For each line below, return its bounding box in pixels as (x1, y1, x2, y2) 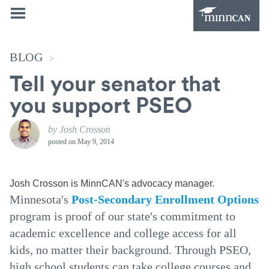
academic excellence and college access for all (10, 226, 237, 240)
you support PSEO (10, 90, 192, 118)
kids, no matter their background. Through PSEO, (10, 243, 251, 256)
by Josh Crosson (48, 124, 110, 134)
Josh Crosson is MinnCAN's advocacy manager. (10, 178, 214, 189)
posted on (48, 138, 77, 146)
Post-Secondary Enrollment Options (71, 193, 259, 206)
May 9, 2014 (77, 138, 114, 146)
